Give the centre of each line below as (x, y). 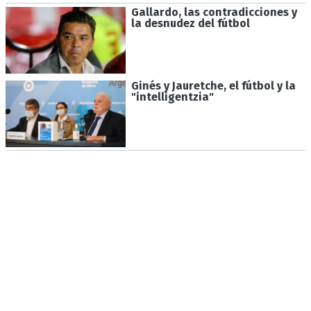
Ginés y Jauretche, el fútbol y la (213, 86)
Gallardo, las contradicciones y (214, 12)
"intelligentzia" (172, 97)
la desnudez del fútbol (190, 23)
